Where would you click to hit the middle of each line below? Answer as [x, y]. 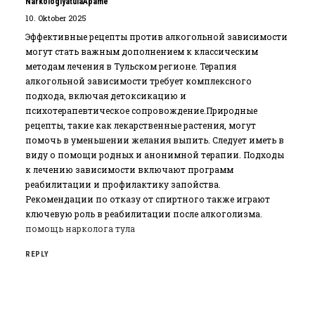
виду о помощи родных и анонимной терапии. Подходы [155, 155]
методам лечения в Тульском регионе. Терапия [131, 66]
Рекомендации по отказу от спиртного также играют [148, 199]
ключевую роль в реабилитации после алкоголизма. [144, 214]
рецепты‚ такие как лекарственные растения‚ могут [141, 125]
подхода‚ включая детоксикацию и [106, 96]
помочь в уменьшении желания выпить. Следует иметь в [155, 140]
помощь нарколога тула [80, 229]
